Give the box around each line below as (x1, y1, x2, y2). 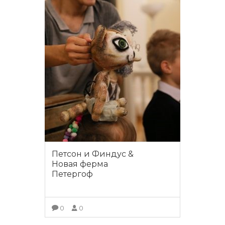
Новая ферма (52, 159, 108, 169)
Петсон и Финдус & (52, 149, 134, 159)
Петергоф (52, 169, 93, 179)
